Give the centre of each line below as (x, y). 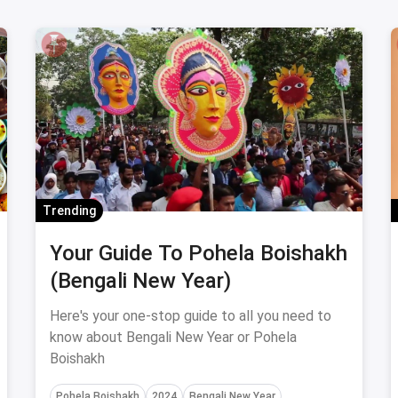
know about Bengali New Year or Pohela (173, 337)
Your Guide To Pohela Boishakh (199, 253)
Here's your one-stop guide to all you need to (191, 316)
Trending (69, 211)
